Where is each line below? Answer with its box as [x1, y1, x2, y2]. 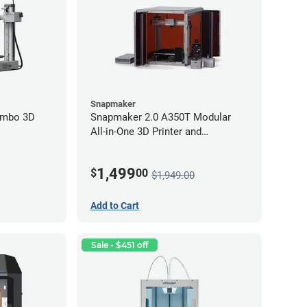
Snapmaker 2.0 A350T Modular [90, 110, 231, 123]
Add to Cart [90, 200, 139, 212]
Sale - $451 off [91, 240, 148, 251]
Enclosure [90, 139, 136, 152]
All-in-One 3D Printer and [90, 125, 201, 138]
